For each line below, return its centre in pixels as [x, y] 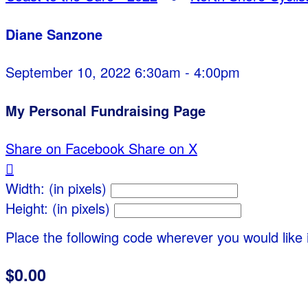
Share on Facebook [65, 148]
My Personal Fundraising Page [106, 110]
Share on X [163, 148]
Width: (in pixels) [56, 188]
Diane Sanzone [54, 34]
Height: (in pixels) [58, 208]
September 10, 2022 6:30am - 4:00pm [123, 72]
